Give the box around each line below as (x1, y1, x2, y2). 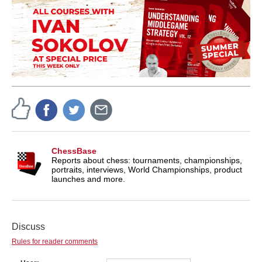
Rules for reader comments (12, 237, 98, 246)
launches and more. (51, 174, 125, 184)
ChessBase (51, 146, 96, 156)
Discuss (12, 222, 45, 232)
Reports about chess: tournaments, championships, (51, 156, 242, 166)
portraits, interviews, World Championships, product (51, 165, 242, 175)
